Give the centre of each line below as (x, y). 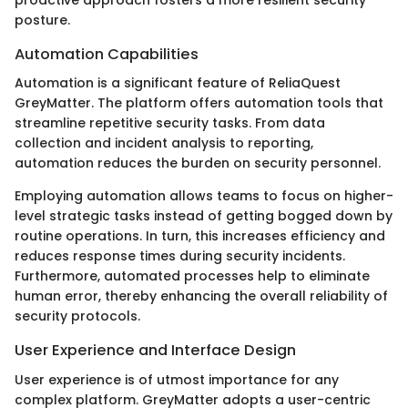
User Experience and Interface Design (155, 351)
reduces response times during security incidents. (180, 256)
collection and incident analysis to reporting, (164, 143)
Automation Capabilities (107, 55)
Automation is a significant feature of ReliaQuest (178, 83)
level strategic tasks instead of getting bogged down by (204, 216)
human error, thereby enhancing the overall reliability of (201, 296)
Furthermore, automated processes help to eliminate (192, 276)
